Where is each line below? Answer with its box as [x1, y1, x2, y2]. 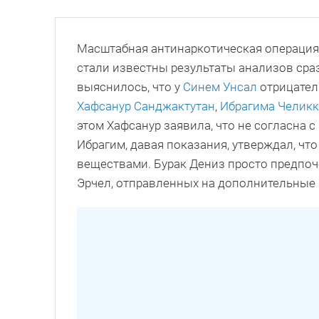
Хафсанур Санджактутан [77, 98, 215, 113]
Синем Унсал [183, 79, 257, 94]
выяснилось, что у [77, 79, 183, 94]
